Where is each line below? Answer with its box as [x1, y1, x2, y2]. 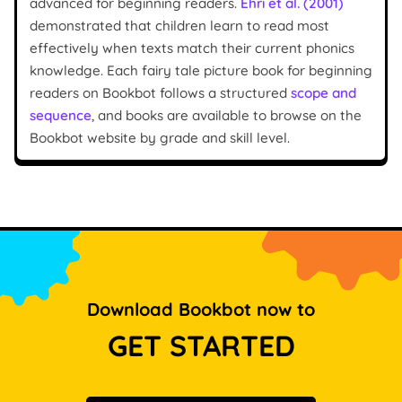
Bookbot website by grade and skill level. [30, 128, 290, 146]
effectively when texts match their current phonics [30, 39, 354, 57]
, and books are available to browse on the [92, 106, 362, 124]
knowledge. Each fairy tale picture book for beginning [30, 61, 372, 79]
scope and [291, 83, 356, 101]
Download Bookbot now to [87, 297, 315, 320]
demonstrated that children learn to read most [30, 16, 329, 34]
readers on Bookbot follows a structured [30, 83, 291, 101]
